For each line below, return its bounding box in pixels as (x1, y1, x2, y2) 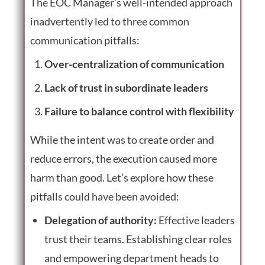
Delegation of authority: (44, 213, 157, 227)
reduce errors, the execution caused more (30, 151, 217, 165)
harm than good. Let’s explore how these (30, 170, 214, 184)
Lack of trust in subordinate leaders (44, 80, 208, 94)
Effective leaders (157, 213, 235, 227)
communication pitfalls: (30, 33, 140, 47)
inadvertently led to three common (30, 14, 189, 28)
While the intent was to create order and (30, 132, 214, 146)
